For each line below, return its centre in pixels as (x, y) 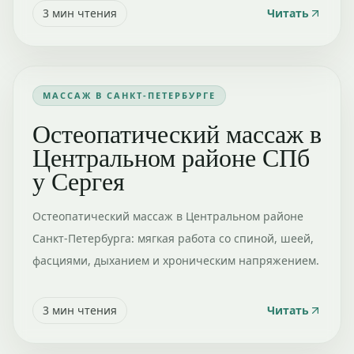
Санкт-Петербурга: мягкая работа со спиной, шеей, (173, 238)
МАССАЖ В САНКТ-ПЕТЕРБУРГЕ (129, 95)
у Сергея (79, 181)
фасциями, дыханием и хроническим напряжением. (176, 260)
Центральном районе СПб (171, 157)
